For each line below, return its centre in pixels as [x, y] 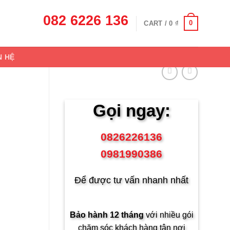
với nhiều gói [168, 215]
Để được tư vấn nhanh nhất [131, 180]
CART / [157, 23]
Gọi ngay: [131, 111]
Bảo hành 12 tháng [107, 215]
